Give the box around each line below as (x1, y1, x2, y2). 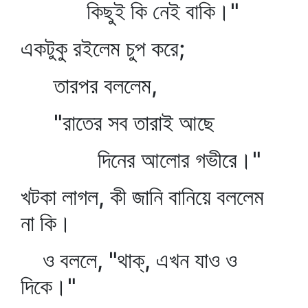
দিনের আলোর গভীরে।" (21, 146, 261, 173)
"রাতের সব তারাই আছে (21, 109, 214, 136)
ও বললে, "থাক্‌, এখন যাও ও (21, 247, 237, 274)
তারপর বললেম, (21, 72, 157, 99)
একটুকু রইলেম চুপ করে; (21, 35, 185, 62)
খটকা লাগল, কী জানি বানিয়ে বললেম (21, 184, 264, 210)
